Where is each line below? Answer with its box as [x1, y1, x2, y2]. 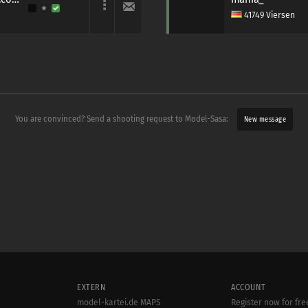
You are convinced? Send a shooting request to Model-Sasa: [14, 114, 230, 124]
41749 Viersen [241, 10, 295, 20]
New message [243, 115, 287, 124]
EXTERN [77, 282, 106, 292]
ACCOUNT [231, 282, 266, 292]
